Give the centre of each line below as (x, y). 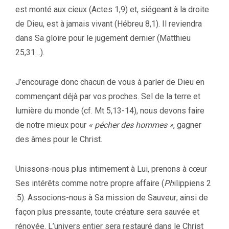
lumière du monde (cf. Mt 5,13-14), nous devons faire (110, 110)
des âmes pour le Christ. (59, 139)
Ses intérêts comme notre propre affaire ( (90, 183)
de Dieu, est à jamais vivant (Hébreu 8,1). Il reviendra (109, 24)
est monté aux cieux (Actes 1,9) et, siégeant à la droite (112, 9)
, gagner (187, 125)
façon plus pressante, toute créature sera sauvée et (107, 212)
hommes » (154, 125)
